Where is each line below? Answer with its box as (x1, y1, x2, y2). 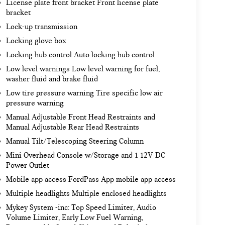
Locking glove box (6, 36, 66, 46)
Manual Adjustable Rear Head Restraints (6, 123, 139, 132)
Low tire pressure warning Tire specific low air (6, 88, 163, 98)
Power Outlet (6, 161, 49, 170)
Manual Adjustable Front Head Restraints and (6, 113, 155, 122)
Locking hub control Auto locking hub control (6, 50, 155, 60)
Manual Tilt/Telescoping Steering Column (6, 137, 144, 146)
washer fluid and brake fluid (6, 74, 98, 84)
